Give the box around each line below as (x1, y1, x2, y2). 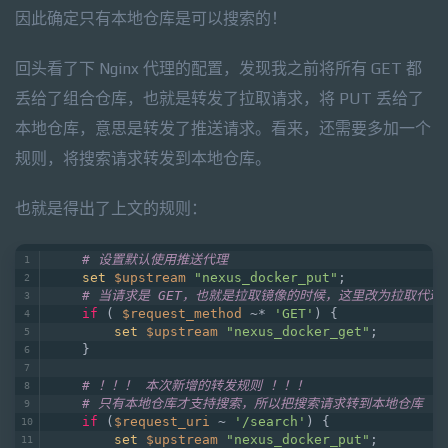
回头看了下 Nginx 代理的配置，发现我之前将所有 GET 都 (15, 59, 422, 78)
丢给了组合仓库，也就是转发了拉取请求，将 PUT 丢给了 (15, 89, 424, 108)
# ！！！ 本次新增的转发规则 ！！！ (82, 378, 309, 393)
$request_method (122, 306, 242, 321)
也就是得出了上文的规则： (15, 199, 207, 218)
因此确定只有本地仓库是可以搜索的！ (15, 9, 287, 28)
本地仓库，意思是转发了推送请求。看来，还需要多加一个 (15, 119, 431, 138)
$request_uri (114, 414, 210, 429)
